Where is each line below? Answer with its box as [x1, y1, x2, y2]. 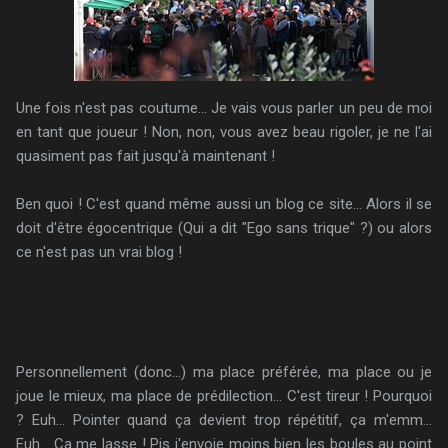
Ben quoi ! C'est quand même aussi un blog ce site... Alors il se [16, 194, 432, 213]
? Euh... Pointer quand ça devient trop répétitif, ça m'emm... [16, 410, 432, 429]
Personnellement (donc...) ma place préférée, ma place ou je [16, 362, 432, 381]
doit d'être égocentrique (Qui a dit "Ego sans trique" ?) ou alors [16, 218, 432, 237]
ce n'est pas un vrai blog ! [16, 242, 182, 261]
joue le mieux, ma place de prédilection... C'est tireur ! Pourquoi [16, 386, 432, 405]
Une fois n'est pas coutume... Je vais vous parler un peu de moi [16, 98, 432, 117]
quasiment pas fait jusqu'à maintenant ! [16, 146, 275, 165]
